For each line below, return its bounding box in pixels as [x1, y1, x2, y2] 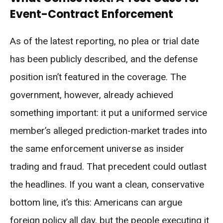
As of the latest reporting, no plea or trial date [10, 35, 199, 47]
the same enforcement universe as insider [10, 143, 184, 155]
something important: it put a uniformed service [10, 107, 207, 119]
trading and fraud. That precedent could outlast [10, 161, 207, 173]
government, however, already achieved [10, 89, 173, 101]
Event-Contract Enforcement [10, 6, 173, 22]
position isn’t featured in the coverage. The [10, 71, 186, 83]
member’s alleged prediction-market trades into [10, 125, 207, 137]
